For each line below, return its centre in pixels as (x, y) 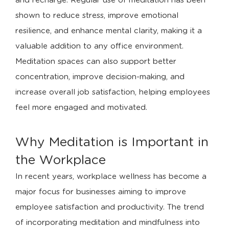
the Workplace (61, 161)
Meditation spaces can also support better (96, 62)
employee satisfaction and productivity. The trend (110, 208)
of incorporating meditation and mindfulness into (108, 223)
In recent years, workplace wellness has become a (111, 177)
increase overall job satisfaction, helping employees (113, 93)
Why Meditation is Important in (112, 143)
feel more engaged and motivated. (81, 108)
